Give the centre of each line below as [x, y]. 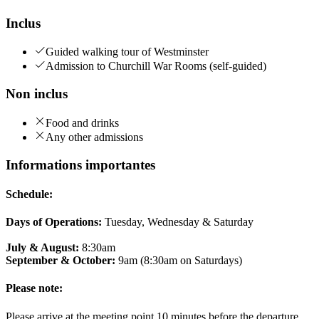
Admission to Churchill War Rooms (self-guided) [156, 66]
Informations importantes [80, 164]
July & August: [42, 248]
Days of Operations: [54, 222]
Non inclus [37, 94]
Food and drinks [82, 122]
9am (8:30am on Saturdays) [179, 261]
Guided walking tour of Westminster [127, 52]
